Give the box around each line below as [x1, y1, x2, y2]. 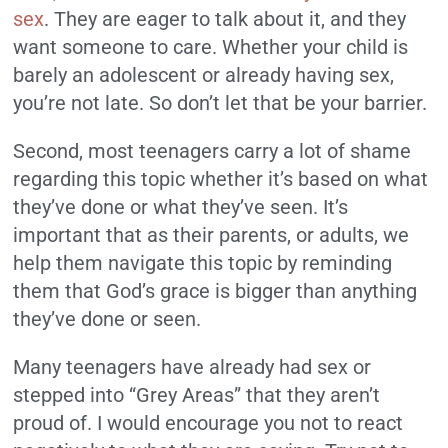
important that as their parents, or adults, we [13, 222, 410, 247]
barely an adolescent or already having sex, [13, 62, 395, 87]
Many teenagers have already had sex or [13, 354, 372, 379]
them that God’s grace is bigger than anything [13, 278, 418, 303]
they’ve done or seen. [13, 306, 202, 331]
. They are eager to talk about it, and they [44, 6, 407, 31]
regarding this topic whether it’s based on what [13, 166, 429, 191]
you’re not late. [13, 90, 145, 115]
